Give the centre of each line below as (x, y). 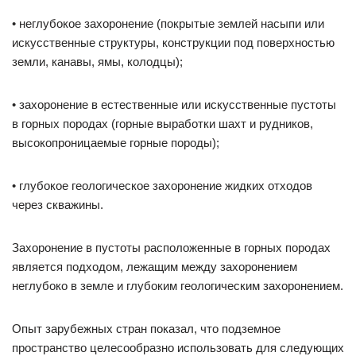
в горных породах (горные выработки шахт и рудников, (163, 124)
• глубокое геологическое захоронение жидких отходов (162, 186)
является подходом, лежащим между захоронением (155, 267)
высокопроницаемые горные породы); (116, 143)
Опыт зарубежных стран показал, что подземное (146, 329)
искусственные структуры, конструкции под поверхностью (173, 43)
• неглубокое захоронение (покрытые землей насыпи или (168, 23)
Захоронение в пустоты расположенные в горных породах (171, 248)
